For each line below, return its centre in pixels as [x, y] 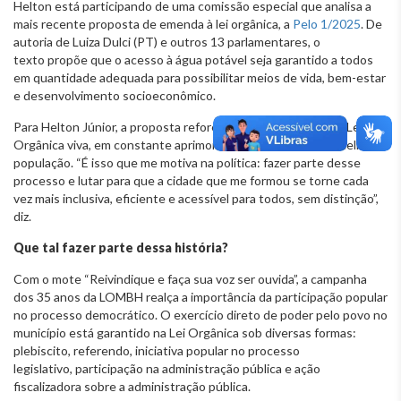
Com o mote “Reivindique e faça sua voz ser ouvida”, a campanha [190, 279]
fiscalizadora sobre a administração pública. [133, 387]
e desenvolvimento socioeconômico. [115, 96]
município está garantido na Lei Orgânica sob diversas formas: [185, 333]
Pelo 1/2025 [327, 24]
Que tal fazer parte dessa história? [122, 248]
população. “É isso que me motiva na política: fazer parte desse [187, 163]
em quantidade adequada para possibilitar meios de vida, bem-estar [200, 78]
